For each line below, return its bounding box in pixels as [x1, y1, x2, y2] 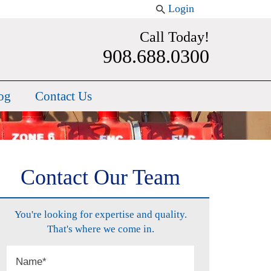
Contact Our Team [21, 165, 180, 189]
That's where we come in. [47, 223, 154, 235]
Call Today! [140, 29, 209, 45]
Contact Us [35, 89, 92, 103]
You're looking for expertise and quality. [14, 208, 187, 220]
